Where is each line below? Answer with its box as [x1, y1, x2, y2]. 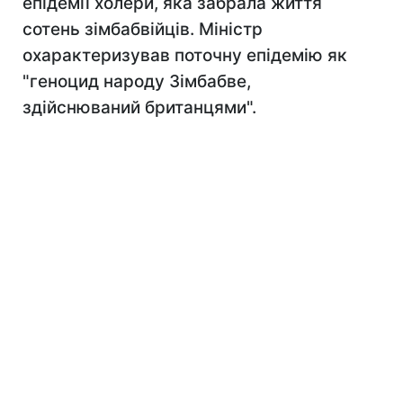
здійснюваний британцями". [22, 97, 256, 118]
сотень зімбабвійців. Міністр [22, 19, 263, 40]
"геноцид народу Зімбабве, [22, 71, 251, 92]
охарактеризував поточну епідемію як [22, 45, 347, 66]
